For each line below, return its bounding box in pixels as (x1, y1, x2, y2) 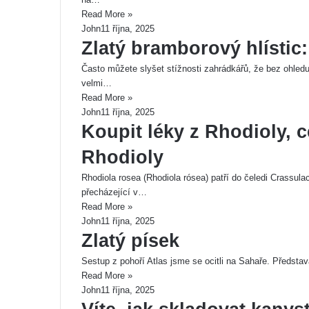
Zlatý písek (81, 230, 179, 251)
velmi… (81, 78, 112, 88)
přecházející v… (81, 187, 147, 197)
